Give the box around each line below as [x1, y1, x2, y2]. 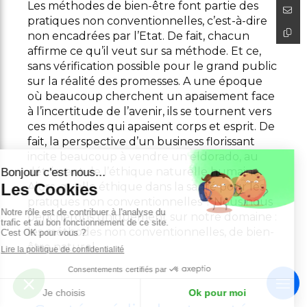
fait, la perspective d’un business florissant [27, 134, 255, 148]
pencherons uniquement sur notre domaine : [27, 210, 277, 223]
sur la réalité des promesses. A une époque [27, 74, 262, 88]
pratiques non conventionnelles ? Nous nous [27, 195, 273, 208]
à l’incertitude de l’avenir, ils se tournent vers [27, 104, 271, 118]
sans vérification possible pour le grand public [27, 59, 277, 73]
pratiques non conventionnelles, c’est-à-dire [27, 14, 267, 27]
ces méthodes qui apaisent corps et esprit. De [27, 119, 275, 133]
